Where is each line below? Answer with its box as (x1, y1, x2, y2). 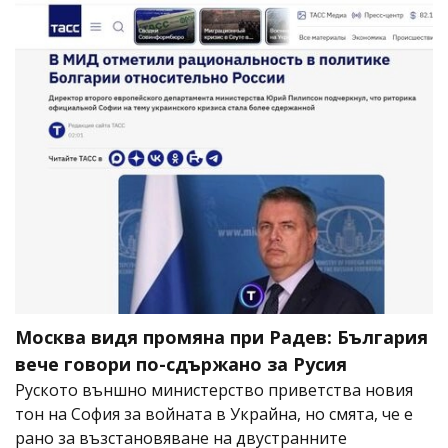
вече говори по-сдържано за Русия (15, 351, 347, 376)
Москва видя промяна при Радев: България (15, 324, 428, 349)
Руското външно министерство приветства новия (15, 378, 413, 401)
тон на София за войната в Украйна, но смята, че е (15, 402, 413, 425)
